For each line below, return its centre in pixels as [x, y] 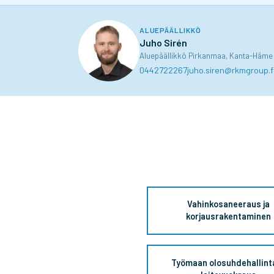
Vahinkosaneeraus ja [229, 204]
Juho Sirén [163, 43]
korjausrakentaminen [229, 217]
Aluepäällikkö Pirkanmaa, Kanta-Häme [206, 56]
